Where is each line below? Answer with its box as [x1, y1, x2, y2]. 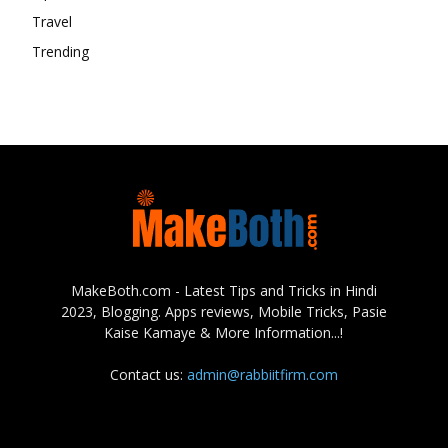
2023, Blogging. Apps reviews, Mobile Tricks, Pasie [60, 301, 387, 321]
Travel [32, 11, 72, 31]
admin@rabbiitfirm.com [186, 364, 338, 384]
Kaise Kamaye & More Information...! [104, 322, 344, 342]
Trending [32, 41, 89, 61]
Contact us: [109, 364, 187, 384]
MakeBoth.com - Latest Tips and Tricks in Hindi [70, 280, 377, 300]
